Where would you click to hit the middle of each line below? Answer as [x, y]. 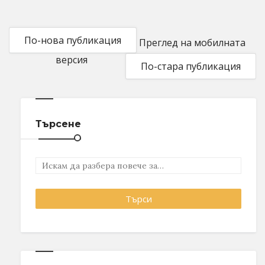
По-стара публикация [191, 66]
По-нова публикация [73, 40]
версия [72, 59]
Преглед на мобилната [192, 42]
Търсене [58, 124]
